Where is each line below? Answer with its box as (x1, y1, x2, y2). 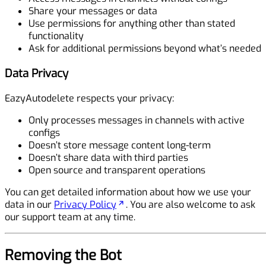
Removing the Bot (5, 245, 122, 265)
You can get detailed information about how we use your (5, 185, 251, 198)
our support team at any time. (5, 210, 135, 223)
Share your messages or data (28, 5, 157, 18)
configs (28, 126, 60, 139)
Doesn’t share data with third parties (28, 151, 188, 164)
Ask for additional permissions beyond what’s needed (28, 42, 261, 55)
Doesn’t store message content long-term (28, 138, 211, 151)
